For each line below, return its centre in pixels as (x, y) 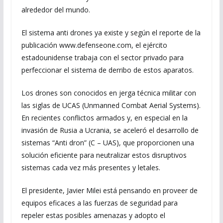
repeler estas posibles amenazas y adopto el (93, 215)
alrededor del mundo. (56, 10)
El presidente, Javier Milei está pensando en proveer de (109, 190)
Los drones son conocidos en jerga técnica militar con (109, 93)
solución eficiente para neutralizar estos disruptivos (104, 155)
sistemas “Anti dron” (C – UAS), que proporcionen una (108, 143)
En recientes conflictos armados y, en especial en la (104, 118)
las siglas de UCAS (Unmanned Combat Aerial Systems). (111, 105)
